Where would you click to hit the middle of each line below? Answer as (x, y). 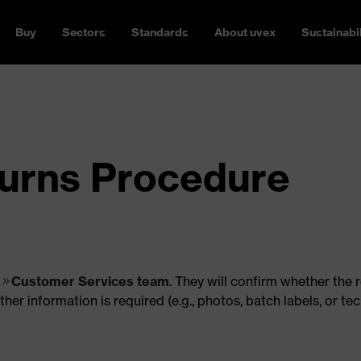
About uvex (245, 32)
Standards (160, 32)
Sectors (84, 32)
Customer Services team (90, 281)
